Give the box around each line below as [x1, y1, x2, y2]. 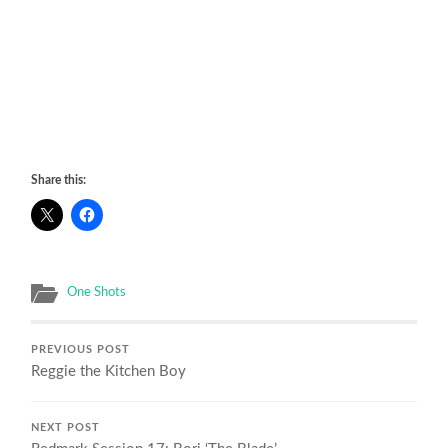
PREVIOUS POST [31, 344, 131, 355]
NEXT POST [31, 422, 101, 433]
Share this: [31, 173, 87, 186]
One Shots [67, 285, 127, 298]
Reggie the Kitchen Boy [31, 363, 187, 379]
